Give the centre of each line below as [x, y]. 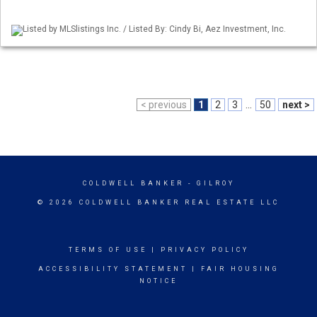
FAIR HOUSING [240, 269]
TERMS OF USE [108, 250]
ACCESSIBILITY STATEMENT [113, 269]
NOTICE [158, 281]
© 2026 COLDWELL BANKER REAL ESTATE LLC [158, 202]
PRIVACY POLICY [204, 250]
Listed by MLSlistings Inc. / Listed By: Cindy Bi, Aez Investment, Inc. [154, 29]
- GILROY [209, 183]
